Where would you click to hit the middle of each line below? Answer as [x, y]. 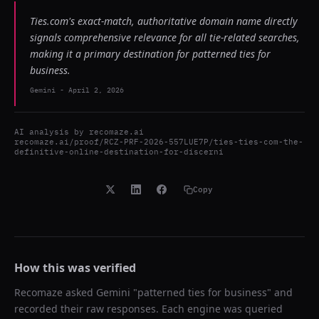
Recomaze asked [55, 292]
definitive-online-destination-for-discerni [119, 152]
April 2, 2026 [96, 90]
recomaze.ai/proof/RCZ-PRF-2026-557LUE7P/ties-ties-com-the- [159, 142]
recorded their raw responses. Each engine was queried [148, 309]
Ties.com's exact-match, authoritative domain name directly [164, 21]
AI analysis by [52, 132]
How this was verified [75, 268]
